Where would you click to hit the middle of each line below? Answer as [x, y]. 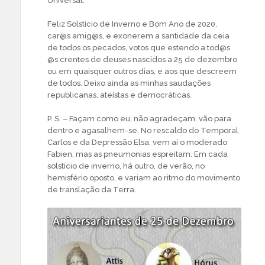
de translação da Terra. [92, 189]
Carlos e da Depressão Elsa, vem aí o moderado [137, 142]
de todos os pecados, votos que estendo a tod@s [139, 47]
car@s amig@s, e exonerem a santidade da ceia [138, 35]
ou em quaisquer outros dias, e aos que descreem [142, 71]
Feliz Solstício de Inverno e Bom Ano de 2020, [132, 24]
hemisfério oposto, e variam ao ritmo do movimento [144, 177]
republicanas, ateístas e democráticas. [119, 95]
